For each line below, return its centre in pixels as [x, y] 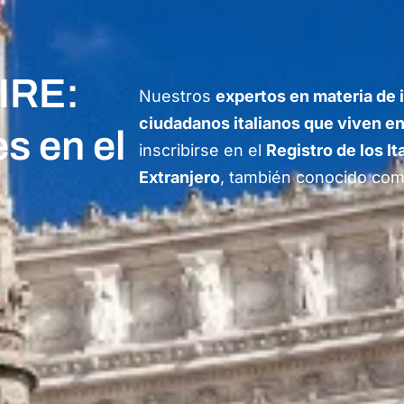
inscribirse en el [202, 150]
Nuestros [177, 96]
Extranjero [179, 177]
